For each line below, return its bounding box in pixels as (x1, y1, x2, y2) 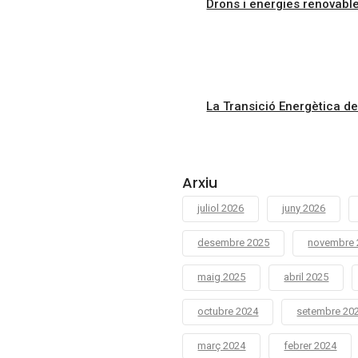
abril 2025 (284, 271, 329, 283)
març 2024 (197, 340, 246, 352)
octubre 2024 (197, 305, 259, 317)
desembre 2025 (197, 237, 270, 249)
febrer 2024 (284, 340, 337, 352)
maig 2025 (197, 271, 246, 283)
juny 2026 (282, 202, 326, 214)
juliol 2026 (197, 202, 245, 214)
